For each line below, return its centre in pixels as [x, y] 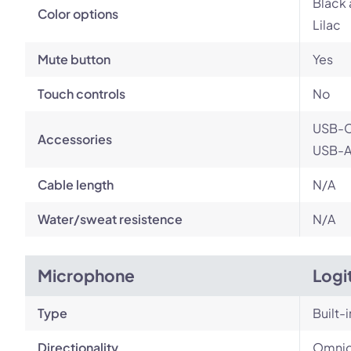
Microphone [86, 275]
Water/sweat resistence [110, 219]
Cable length [76, 185]
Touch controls [81, 94]
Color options [78, 14]
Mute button [74, 59]
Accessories [75, 139]
